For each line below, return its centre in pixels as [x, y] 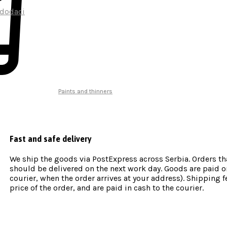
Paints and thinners [85, 91]
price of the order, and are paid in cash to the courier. [106, 187]
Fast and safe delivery [50, 139]
